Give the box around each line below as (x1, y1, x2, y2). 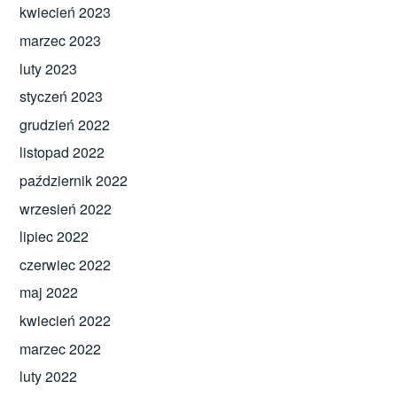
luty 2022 (19, 366, 78, 387)
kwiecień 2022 (19, 309, 112, 331)
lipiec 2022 (19, 226, 90, 247)
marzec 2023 (19, 30, 102, 51)
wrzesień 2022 (19, 198, 113, 219)
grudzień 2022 (19, 113, 111, 135)
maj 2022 (19, 282, 79, 303)
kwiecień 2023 (19, 2, 112, 23)
